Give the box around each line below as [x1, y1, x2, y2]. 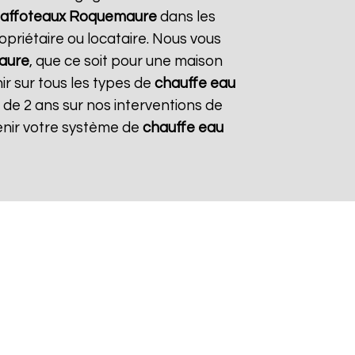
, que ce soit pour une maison [29, 54, 223, 69]
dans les [156, 10, 216, 25]
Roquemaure [68, 10, 157, 25]
